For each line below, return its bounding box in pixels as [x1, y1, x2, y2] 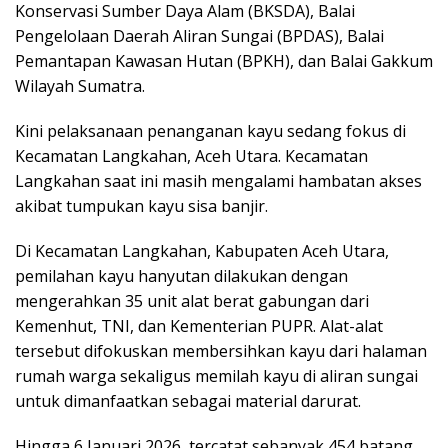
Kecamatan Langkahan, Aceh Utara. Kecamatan [15, 145, 368, 167]
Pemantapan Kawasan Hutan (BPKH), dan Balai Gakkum [15, 50, 433, 72]
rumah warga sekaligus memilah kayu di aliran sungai [15, 365, 418, 387]
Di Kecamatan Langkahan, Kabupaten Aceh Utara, [15, 240, 389, 262]
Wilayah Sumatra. [15, 75, 145, 97]
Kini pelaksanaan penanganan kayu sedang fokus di [15, 120, 406, 142]
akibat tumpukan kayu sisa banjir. [15, 195, 268, 217]
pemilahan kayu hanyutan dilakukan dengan [15, 265, 348, 287]
